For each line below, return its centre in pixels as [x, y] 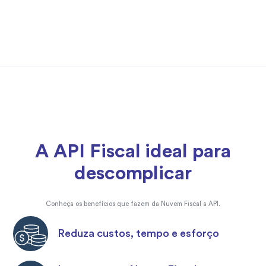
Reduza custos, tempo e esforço [139, 233]
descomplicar [133, 173]
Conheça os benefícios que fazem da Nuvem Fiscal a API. [133, 204]
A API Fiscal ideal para [133, 151]
